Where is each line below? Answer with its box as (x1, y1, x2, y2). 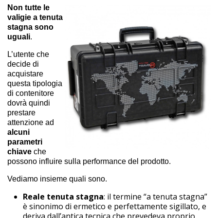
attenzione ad (7, 118, 54, 127)
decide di (7, 59, 39, 68)
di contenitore (7, 89, 54, 97)
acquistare (7, 69, 43, 78)
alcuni (7, 127, 30, 136)
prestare (7, 108, 36, 117)
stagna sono (7, 22, 54, 31)
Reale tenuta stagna (23, 191, 104, 202)
